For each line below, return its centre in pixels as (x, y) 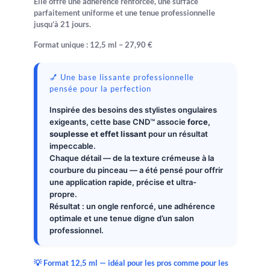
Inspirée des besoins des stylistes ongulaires (133, 110)
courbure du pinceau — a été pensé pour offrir (137, 170)
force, (199, 122)
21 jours (75, 24)
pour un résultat (177, 134)
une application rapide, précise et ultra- (123, 182)
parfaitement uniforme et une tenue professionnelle (125, 13)
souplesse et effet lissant (98, 134)
